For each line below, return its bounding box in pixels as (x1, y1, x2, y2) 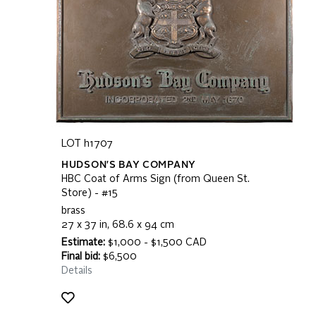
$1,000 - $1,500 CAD (105, 238, 207, 248)
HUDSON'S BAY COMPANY (61, 160, 196, 170)
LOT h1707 (61, 139, 113, 149)
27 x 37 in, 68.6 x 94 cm (61, 220, 174, 230)
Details (61, 266, 92, 276)
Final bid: (61, 252, 100, 262)
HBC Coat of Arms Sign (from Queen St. (61, 174, 250, 184)
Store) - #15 (61, 188, 118, 198)
